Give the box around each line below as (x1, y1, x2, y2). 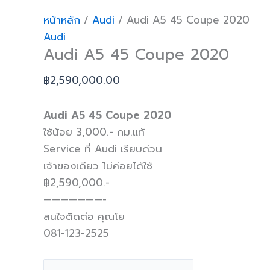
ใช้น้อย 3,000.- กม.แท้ (43, 124, 145, 140)
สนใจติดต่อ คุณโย (43, 208, 125, 224)
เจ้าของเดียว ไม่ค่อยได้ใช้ (43, 157, 152, 174)
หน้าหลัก (43, 11, 80, 28)
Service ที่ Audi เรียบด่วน (43, 140, 162, 157)
